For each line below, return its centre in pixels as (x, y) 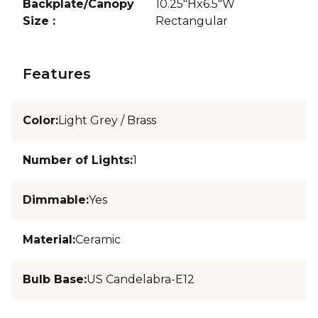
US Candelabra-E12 (141, 279)
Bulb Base (53, 279)
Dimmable (54, 199)
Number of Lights (76, 160)
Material (48, 239)
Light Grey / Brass (107, 120)
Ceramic (98, 239)
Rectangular (192, 21)
